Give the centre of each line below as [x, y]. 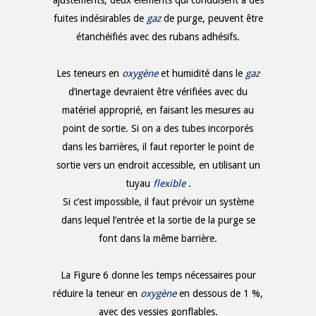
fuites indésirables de [100, 19]
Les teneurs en [89, 74]
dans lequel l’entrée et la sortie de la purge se [158, 220]
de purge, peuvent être [213, 19]
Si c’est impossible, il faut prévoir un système [158, 202]
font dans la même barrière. [158, 239]
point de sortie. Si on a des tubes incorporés [158, 129]
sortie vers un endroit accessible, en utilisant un [158, 165]
